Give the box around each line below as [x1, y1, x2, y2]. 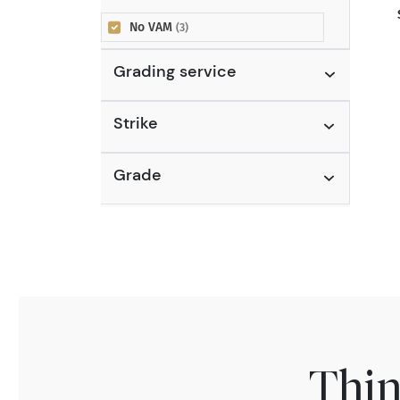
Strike [112, 112, 158, 133]
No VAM [129, 19, 176, 35]
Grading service [112, 61, 237, 81]
